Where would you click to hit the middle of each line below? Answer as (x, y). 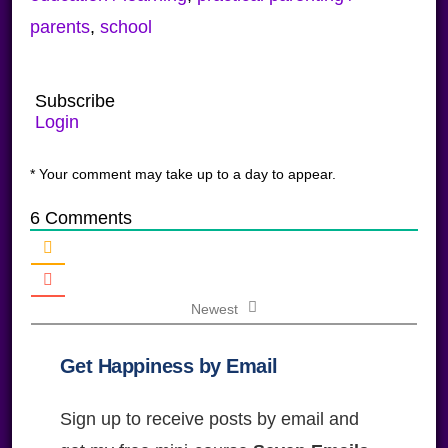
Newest (214, 309)
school (125, 27)
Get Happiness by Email (168, 366)
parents (59, 27)
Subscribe (74, 101)
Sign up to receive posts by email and (209, 419)
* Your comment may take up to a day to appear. (182, 174)
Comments (85, 218)
